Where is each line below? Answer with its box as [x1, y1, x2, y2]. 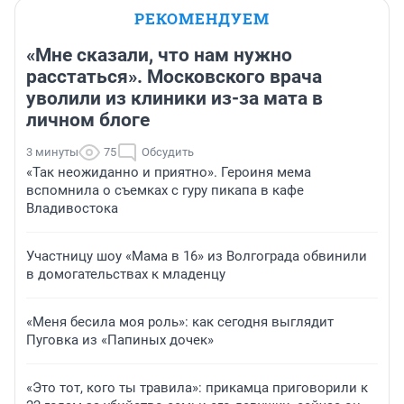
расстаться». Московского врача [26, 66, 322, 88]
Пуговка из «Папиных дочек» [26, 332, 214, 349]
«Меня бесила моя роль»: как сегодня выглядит [26, 314, 334, 331]
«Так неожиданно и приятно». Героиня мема [26, 164, 311, 181]
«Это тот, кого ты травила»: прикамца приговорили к [26, 380, 368, 397]
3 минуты [26, 145, 78, 160]
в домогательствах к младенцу [26, 266, 225, 283]
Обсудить [142, 145, 194, 160]
